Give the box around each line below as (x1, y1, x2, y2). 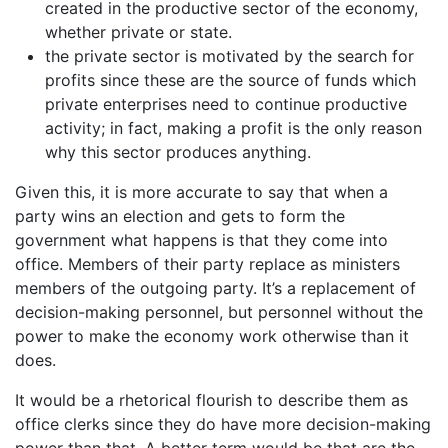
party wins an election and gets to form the (15, 205, 345, 226)
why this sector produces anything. (45, 141, 311, 162)
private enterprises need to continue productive (45, 93, 407, 114)
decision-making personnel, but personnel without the (15, 301, 423, 322)
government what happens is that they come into (15, 229, 388, 250)
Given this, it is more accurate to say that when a (15, 181, 388, 202)
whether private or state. (45, 21, 232, 42)
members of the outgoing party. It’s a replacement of (15, 277, 416, 298)
